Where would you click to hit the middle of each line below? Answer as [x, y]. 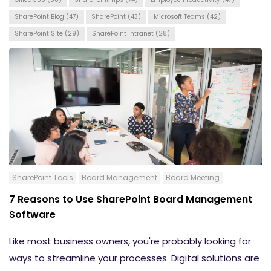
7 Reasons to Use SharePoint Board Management [131, 199]
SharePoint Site [40, 33]
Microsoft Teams [180, 16]
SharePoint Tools [43, 177]
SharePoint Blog [40, 16]
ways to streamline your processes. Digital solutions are [134, 258]
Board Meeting [193, 177]
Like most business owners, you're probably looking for [130, 241]
